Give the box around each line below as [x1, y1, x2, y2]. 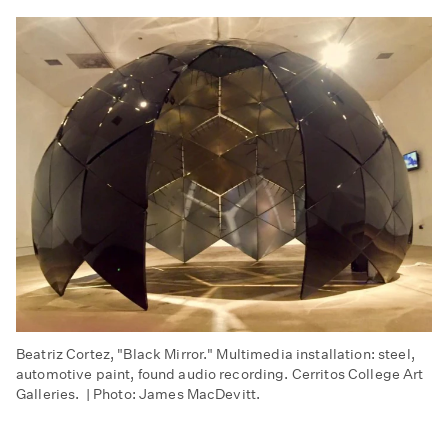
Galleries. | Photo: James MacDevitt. [16, 385, 264, 404]
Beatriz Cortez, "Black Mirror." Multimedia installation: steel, [16, 345, 415, 364]
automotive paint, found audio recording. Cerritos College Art [16, 365, 424, 384]
